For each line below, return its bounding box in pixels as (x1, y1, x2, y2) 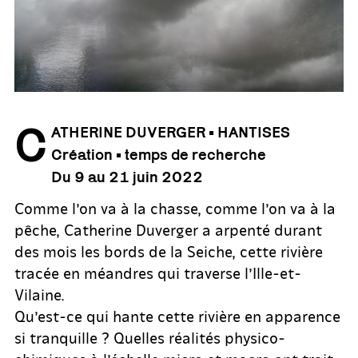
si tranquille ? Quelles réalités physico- (14, 327, 285, 347)
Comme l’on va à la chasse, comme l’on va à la (14, 197, 336, 217)
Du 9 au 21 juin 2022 (51, 167, 203, 185)
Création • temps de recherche (51, 145, 266, 163)
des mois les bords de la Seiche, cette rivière (14, 241, 323, 261)
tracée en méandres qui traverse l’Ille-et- (14, 262, 301, 282)
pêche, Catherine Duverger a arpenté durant (14, 219, 322, 239)
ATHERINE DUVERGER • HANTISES (51, 122, 290, 141)
